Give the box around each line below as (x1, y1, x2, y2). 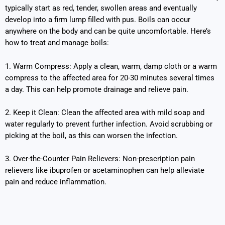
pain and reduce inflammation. (5, 177, 106, 187)
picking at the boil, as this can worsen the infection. (5, 131, 178, 140)
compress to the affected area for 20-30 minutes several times (5, 73, 214, 82)
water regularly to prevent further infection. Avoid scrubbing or (5, 119, 212, 129)
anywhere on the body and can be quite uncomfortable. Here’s (5, 27, 211, 36)
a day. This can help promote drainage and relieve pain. (5, 84, 188, 94)
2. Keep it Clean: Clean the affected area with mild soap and (5, 107, 204, 117)
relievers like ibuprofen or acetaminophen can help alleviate (5, 166, 204, 175)
